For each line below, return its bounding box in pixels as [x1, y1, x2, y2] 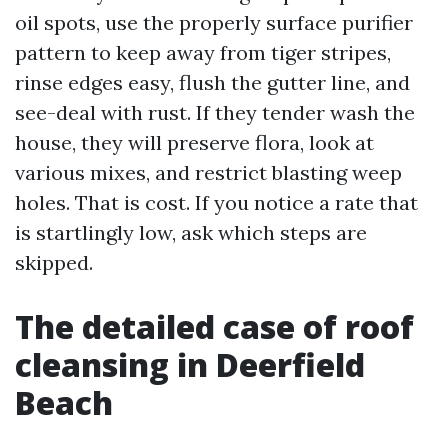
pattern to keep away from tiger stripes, [15, 40, 391, 65]
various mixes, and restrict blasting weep [15, 160, 402, 185]
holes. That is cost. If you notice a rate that [15, 190, 418, 215]
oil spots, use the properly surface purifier [15, 10, 413, 35]
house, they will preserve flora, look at [15, 130, 374, 155]
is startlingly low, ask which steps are [15, 220, 367, 245]
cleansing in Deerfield [15, 343, 365, 386]
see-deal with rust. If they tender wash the [15, 100, 415, 125]
